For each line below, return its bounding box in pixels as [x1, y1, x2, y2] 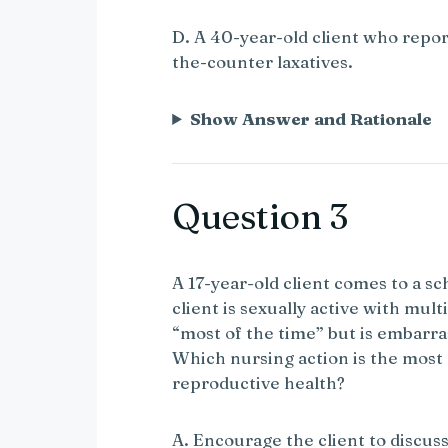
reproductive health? [172, 371, 346, 393]
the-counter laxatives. [172, 50, 354, 72]
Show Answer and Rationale [190, 107, 433, 129]
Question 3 [172, 194, 349, 238]
